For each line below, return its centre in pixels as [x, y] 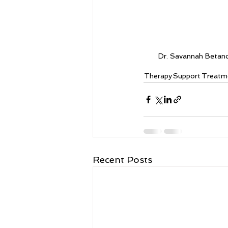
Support [187, 76]
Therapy [158, 76]
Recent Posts [122, 159]
